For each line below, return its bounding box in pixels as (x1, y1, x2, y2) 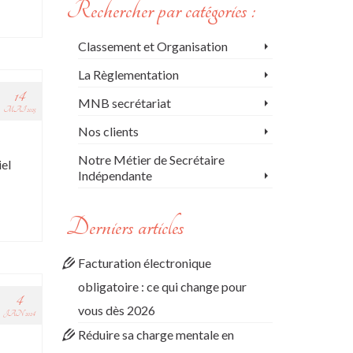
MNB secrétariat (77, 95, 171, 110)
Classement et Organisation (77, 39, 228, 54)
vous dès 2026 (77, 303, 155, 318)
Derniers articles (65, 214, 184, 241)
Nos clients (77, 124, 139, 139)
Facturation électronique (77, 255, 211, 270)
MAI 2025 (3, 106, 35, 114)
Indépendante (77, 168, 152, 183)
